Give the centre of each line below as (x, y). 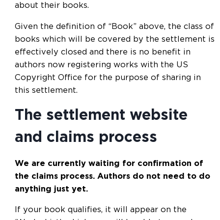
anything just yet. (51, 189)
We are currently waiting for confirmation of (109, 163)
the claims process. (55, 176)
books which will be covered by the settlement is (115, 39)
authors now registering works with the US (101, 65)
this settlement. (46, 90)
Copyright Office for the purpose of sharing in (108, 77)
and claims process (86, 138)
